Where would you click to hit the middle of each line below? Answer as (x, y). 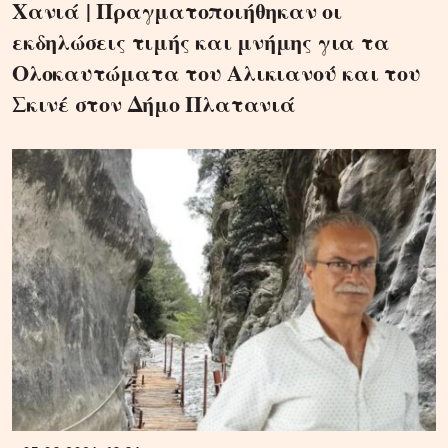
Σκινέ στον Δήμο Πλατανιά (154, 103)
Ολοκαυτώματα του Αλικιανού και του (216, 72)
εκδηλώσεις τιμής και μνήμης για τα (201, 41)
